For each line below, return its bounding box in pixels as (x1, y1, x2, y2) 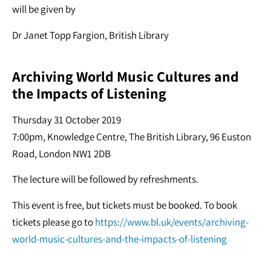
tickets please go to (12, 215, 95, 229)
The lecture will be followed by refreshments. (12, 172, 198, 186)
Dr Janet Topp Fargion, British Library (12, 28, 169, 42)
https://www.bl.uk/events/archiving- (95, 215, 249, 229)
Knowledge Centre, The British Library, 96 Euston (47, 129, 251, 143)
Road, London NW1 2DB (12, 146, 111, 160)
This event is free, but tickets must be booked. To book (12, 198, 237, 212)
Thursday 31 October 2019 (12, 113, 121, 126)
